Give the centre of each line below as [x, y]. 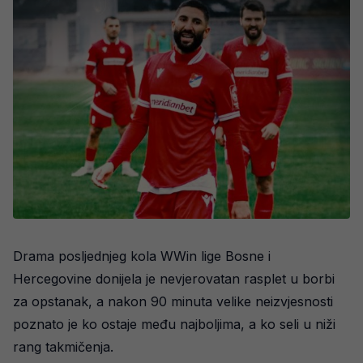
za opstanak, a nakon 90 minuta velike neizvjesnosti [173, 302]
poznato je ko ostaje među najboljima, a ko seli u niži [174, 325]
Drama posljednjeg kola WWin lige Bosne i [142, 256]
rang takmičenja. [63, 347]
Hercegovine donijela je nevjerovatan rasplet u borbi [174, 279]
